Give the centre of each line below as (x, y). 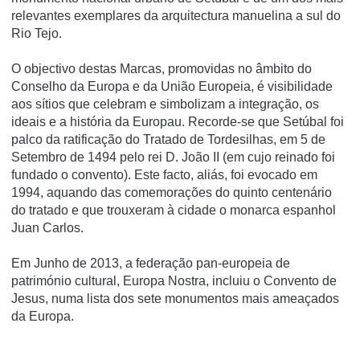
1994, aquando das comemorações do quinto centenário (172, 193)
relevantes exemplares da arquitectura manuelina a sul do (176, 16)
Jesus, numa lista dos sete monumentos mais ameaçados (175, 299)
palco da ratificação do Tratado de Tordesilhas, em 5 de (168, 140)
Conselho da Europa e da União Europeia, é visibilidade (172, 87)
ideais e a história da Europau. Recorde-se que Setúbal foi (178, 122)
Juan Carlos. (47, 228)
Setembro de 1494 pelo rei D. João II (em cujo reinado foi (173, 157)
